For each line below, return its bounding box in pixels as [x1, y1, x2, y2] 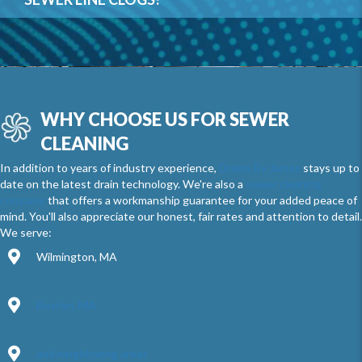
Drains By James [219, 161, 301, 175]
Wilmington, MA [36, 250, 117, 263]
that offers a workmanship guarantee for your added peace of [45, 193, 357, 207]
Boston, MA [36, 298, 96, 312]
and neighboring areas [36, 347, 148, 360]
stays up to [301, 161, 360, 175]
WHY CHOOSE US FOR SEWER [40, 108, 289, 130]
